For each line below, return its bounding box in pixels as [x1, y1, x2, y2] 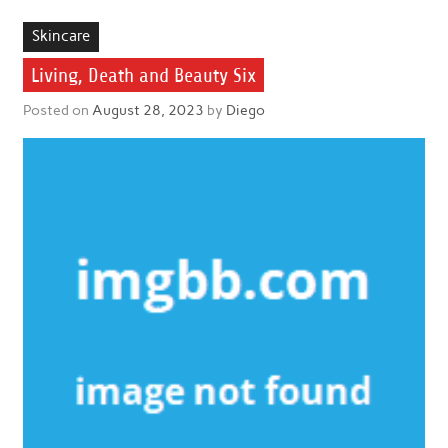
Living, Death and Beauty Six [30, 63, 256, 87]
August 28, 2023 [91, 101, 204, 120]
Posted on [22, 101, 92, 120]
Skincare [31, 27, 90, 46]
